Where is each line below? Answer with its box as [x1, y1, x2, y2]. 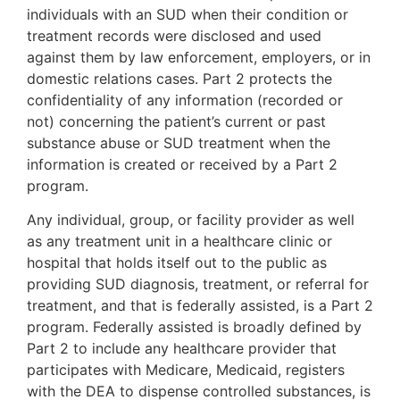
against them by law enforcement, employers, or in [27, 47, 371, 66]
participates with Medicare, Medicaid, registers [27, 361, 345, 379]
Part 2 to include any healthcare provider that [27, 339, 337, 358]
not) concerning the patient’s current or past [27, 112, 326, 130]
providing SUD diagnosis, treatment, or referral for [27, 275, 369, 294]
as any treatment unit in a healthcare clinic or [27, 232, 332, 251]
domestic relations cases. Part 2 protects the [27, 69, 332, 87]
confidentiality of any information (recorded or [27, 90, 343, 109]
